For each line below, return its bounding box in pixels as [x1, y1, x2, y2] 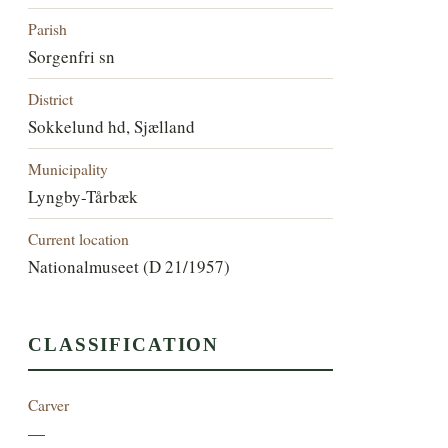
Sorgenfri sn [28, 44, 116, 68]
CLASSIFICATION [28, 334, 220, 356]
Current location [28, 227, 130, 249]
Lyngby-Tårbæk [28, 184, 139, 208]
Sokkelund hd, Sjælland [28, 114, 196, 138]
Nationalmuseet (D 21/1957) [28, 254, 231, 278]
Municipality [28, 157, 109, 179]
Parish [28, 17, 68, 39]
